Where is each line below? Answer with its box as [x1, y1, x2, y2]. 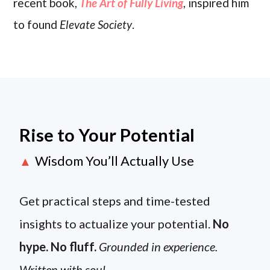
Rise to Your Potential [19, 124, 195, 146]
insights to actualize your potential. [19, 216, 213, 231]
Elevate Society [60, 17, 133, 31]
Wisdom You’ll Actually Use [35, 152, 195, 169]
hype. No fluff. [19, 239, 97, 254]
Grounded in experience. [99, 239, 218, 254]
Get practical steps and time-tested [19, 193, 211, 209]
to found [13, 17, 60, 31]
